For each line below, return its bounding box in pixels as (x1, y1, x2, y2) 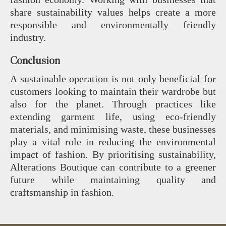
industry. (10, 32, 46, 43)
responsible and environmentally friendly (10, 19, 216, 31)
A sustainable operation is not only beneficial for (10, 73, 216, 85)
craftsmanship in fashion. (10, 187, 114, 198)
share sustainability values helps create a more (10, 7, 216, 18)
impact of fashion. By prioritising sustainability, (10, 149, 216, 160)
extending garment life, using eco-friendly (10, 111, 216, 123)
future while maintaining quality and (10, 174, 216, 186)
